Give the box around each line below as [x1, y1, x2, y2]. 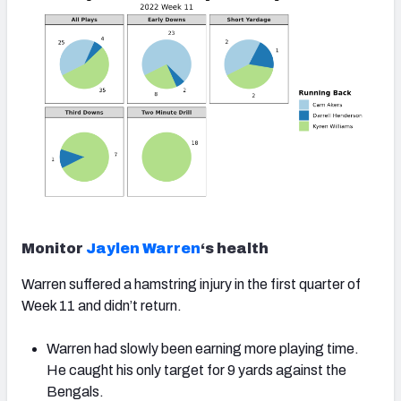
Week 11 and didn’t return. [21, 298, 182, 314]
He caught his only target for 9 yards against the [47, 363, 346, 379]
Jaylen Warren [86, 241, 200, 257]
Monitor [21, 241, 83, 257]
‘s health [200, 241, 269, 257]
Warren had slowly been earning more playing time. [47, 341, 359, 357]
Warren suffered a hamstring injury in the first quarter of [21, 277, 361, 293]
